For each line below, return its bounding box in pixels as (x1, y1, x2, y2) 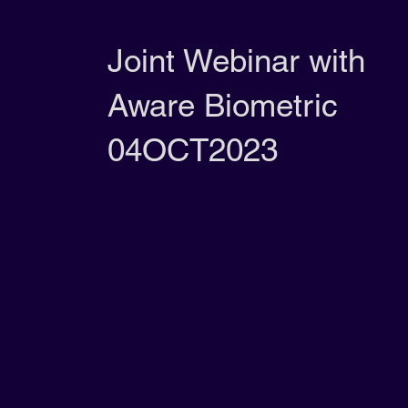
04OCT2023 (107, 131, 278, 168)
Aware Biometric (107, 87, 338, 124)
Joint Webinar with (107, 42, 365, 79)
